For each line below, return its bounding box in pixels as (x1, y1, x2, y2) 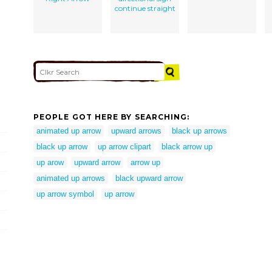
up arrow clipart (98, 141, 151, 151)
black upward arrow (115, 173, 183, 183)
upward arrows (111, 126, 161, 135)
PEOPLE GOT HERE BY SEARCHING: (33, 112, 190, 122)
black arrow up (161, 141, 212, 151)
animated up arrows (36, 173, 105, 183)
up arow (36, 157, 64, 167)
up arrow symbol (36, 189, 94, 199)
